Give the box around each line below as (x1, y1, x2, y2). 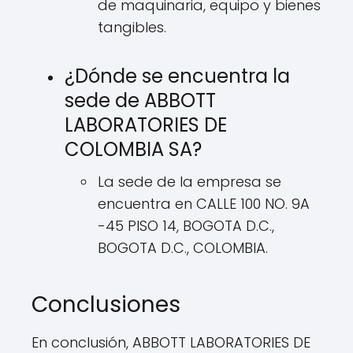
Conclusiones (32, 289, 180, 320)
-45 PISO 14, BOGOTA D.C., (98, 216, 274, 236)
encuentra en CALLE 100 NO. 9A (98, 194, 310, 214)
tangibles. (98, 17, 166, 37)
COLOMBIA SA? (65, 136, 202, 162)
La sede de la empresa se (98, 172, 281, 191)
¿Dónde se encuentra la (65, 63, 290, 89)
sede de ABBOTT (65, 87, 216, 113)
